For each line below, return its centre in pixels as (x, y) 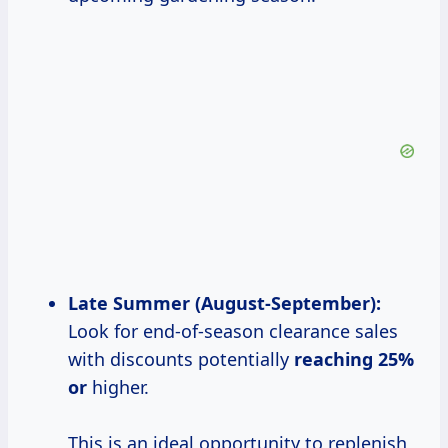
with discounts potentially (181, 359)
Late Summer (129, 303)
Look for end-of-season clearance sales (233, 331)
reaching (336, 359)
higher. (118, 387)
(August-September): (285, 303)
